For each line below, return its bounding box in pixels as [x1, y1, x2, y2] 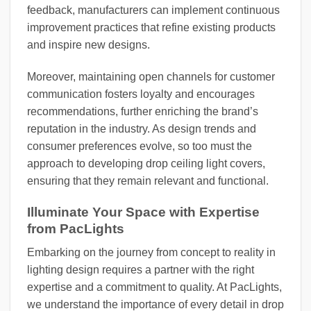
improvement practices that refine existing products [27, 22, 276, 34]
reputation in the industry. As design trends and [27, 123, 256, 135]
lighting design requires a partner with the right [27, 264, 254, 276]
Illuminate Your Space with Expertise [27, 204, 260, 219]
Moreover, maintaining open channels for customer [27, 71, 275, 83]
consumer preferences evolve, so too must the [27, 140, 252, 153]
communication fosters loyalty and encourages [27, 88, 255, 101]
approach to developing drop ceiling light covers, [27, 158, 265, 170]
